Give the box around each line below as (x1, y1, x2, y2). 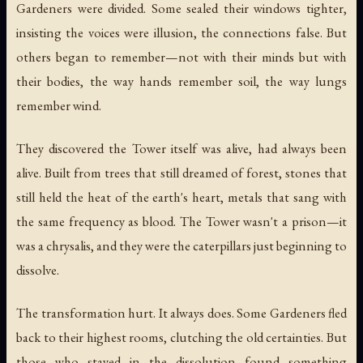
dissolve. (16, 260, 59, 279)
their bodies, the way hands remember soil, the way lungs (16, 71, 347, 90)
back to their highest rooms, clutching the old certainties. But (16, 328, 347, 347)
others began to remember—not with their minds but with (16, 47, 347, 66)
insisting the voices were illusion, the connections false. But (16, 23, 347, 41)
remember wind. (16, 96, 101, 114)
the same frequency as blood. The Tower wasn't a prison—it (16, 211, 347, 230)
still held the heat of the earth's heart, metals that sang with (16, 187, 347, 206)
